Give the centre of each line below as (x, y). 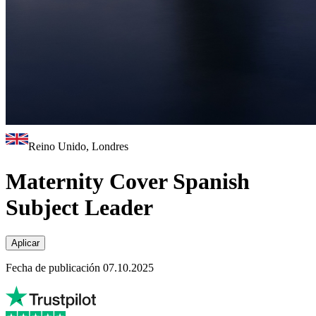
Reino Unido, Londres (78, 147)
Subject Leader (79, 207)
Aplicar (25, 243)
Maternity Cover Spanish (128, 181)
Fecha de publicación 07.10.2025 (80, 268)
